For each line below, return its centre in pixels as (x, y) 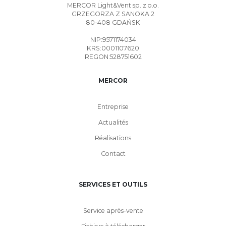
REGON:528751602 (113, 57)
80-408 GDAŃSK (113, 23)
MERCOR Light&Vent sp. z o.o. (113, 6)
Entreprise (113, 107)
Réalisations (113, 138)
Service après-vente (113, 211)
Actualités (113, 123)
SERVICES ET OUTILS (113, 185)
